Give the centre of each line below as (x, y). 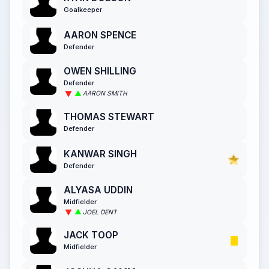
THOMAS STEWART (109, 116)
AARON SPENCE (100, 35)
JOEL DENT (100, 212)
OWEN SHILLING (100, 71)
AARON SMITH (105, 94)
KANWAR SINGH (100, 154)
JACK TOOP (91, 235)
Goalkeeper (83, 10)
